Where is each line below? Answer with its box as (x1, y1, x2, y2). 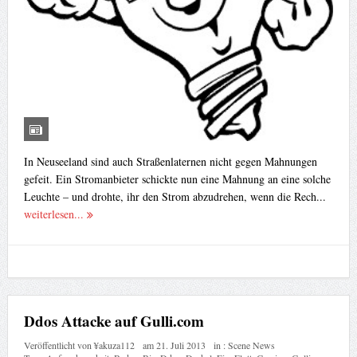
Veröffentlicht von (23, 338, 94, 351)
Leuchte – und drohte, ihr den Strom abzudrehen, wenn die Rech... (23, 188, 326, 204)
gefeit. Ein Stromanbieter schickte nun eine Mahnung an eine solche (23, 171, 331, 186)
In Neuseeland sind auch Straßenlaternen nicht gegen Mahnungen (23, 153, 317, 169)
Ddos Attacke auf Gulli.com (23, 309, 204, 331)
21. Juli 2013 (155, 338, 206, 351)
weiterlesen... (23, 206, 87, 222)
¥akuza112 (93, 338, 135, 351)
